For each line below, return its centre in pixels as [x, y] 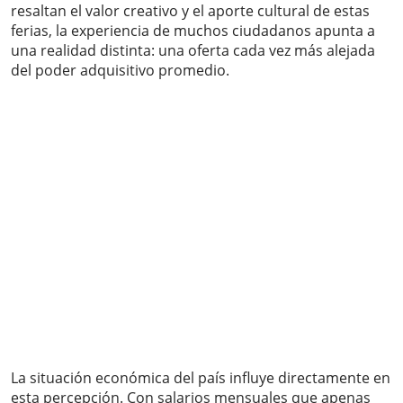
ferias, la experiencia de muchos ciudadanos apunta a [193, 31]
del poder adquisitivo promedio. [120, 71]
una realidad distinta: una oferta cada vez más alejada [193, 51]
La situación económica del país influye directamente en [201, 378]
